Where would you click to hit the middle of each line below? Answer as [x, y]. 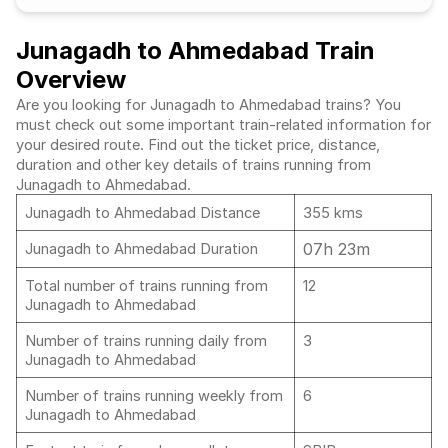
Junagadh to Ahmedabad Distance [144, 213]
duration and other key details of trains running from [193, 165]
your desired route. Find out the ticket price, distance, [198, 145]
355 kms [333, 213]
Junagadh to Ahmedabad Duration [141, 249]
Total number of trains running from [146, 286]
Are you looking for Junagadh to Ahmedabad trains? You [208, 105]
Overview [71, 79]
